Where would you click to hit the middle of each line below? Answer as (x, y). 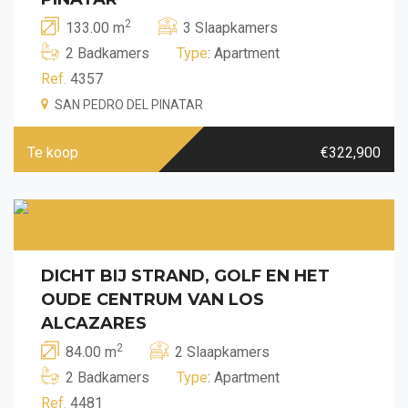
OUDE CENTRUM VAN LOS (153, 299)
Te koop (53, 152)
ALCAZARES (94, 323)
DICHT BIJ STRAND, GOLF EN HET (185, 275)
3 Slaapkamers (230, 27)
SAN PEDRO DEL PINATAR (129, 104)
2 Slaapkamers (222, 352)
